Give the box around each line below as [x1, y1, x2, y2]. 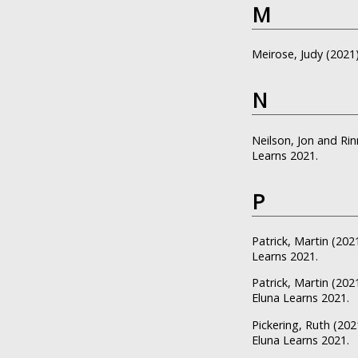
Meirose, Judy [252, 46, 323, 62]
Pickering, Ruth [252, 316, 330, 332]
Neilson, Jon [252, 132, 314, 148]
